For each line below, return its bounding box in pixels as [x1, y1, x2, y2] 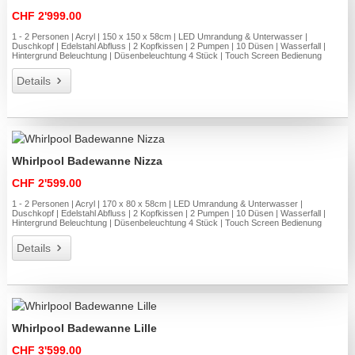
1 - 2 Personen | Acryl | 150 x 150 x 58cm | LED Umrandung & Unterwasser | [12, 31, 308, 41]
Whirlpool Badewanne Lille [12, 322, 158, 335]
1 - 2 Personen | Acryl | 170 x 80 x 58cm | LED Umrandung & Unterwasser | [12, 199, 303, 208]
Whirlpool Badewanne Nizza [12, 155, 163, 167]
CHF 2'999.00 [12, 9, 82, 22]
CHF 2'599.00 [12, 177, 82, 189]
